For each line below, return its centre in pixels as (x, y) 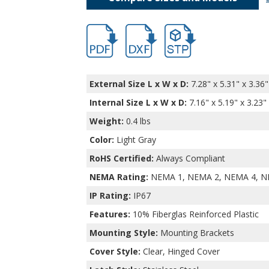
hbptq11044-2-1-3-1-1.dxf (174, 29)
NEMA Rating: (119, 177)
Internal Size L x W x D (137, 102)
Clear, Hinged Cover (180, 251)
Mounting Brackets (196, 232)
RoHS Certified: (122, 158)
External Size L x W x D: (139, 83)
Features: (110, 214)
